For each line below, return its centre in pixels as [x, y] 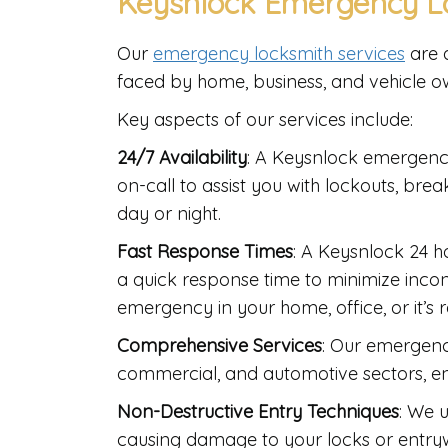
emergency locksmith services [279, 54]
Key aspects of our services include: [265, 120]
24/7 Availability [182, 158]
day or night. [169, 214]
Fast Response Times [205, 252]
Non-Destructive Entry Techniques [258, 412]
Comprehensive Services [219, 346]
